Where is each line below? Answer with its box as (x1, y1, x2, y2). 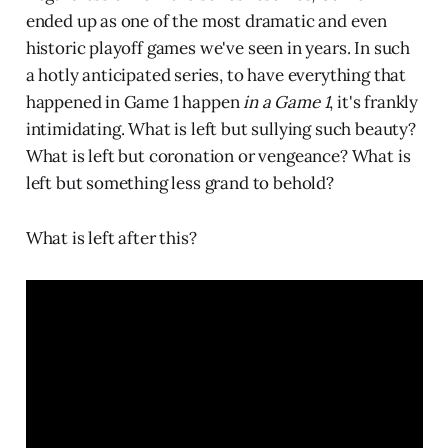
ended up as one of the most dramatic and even (25, 9, 388, 32)
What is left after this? (25, 226, 197, 249)
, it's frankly (329, 90, 419, 113)
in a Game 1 (243, 90, 330, 113)
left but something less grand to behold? (25, 171, 334, 194)
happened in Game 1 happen (25, 90, 244, 113)
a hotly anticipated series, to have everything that (25, 63, 407, 86)
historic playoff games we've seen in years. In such (25, 36, 411, 59)
